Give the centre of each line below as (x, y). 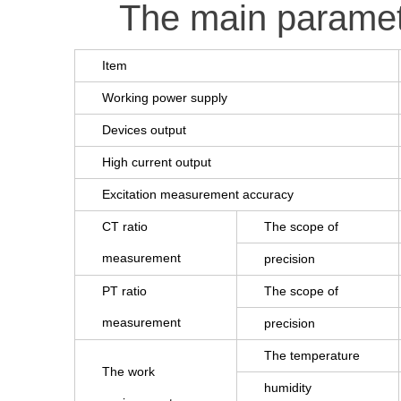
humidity (288, 388)
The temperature (312, 355)
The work (128, 371)
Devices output (144, 130)
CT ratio (125, 226)
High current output (157, 162)
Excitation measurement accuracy (198, 194)
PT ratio (124, 291)
